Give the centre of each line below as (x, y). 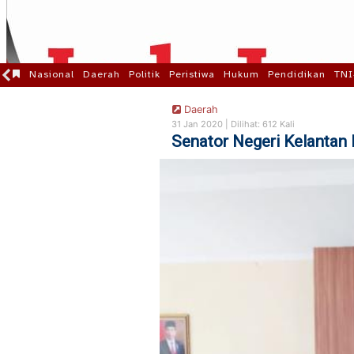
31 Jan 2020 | (201, 124)
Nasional (52, 74)
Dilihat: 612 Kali (262, 124)
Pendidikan (297, 74)
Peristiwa (192, 74)
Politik (145, 74)
